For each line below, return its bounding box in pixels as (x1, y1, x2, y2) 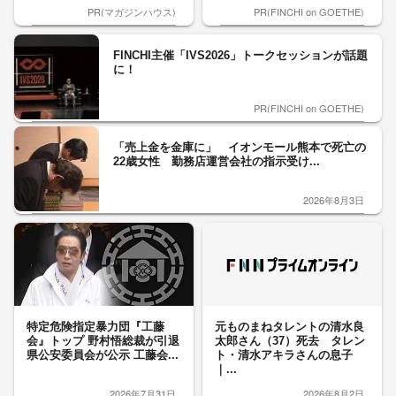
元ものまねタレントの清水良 (215, 320, 364, 333)
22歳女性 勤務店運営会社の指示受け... (113, 155, 320, 168)
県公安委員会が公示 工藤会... (27, 348, 179, 362)
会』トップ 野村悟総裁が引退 (27, 334, 179, 347)
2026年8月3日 (303, 193, 364, 207)
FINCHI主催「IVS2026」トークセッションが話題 (113, 49, 368, 62)
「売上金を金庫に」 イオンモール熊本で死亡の (113, 141, 366, 154)
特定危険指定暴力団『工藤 (27, 320, 164, 333)
